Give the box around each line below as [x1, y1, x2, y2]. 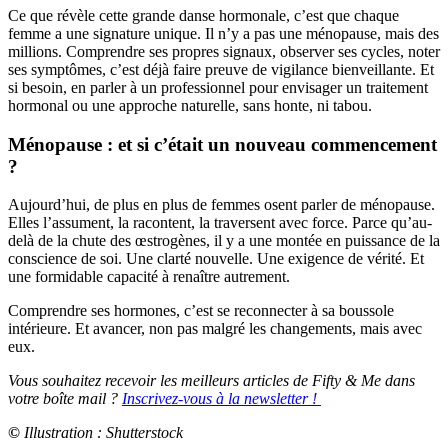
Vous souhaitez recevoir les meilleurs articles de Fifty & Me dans [8, 372, 415, 390]
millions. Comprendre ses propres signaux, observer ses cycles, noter [8, 43, 440, 60]
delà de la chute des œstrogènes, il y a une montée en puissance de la [8, 232, 440, 250]
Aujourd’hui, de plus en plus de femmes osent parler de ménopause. [8, 196, 435, 214]
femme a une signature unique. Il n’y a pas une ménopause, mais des [8, 25, 439, 42]
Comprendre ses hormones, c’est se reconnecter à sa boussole [8, 302, 394, 320]
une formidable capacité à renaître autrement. [8, 268, 290, 286]
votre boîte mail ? [8, 390, 122, 408]
